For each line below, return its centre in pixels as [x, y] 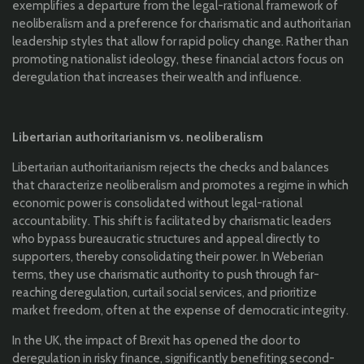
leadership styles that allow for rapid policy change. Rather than [180, 42]
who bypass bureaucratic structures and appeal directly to [166, 239]
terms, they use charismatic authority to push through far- [166, 275]
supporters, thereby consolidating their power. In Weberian [168, 257]
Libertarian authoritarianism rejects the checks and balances [171, 168]
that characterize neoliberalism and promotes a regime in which [180, 186]
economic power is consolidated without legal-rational [157, 204]
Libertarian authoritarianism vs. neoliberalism [138, 138]
